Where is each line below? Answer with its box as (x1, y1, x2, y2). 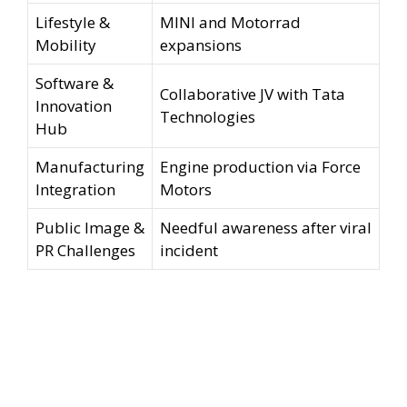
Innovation (35, 95, 112, 117)
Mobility (35, 35, 96, 56)
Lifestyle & (35, 12, 110, 34)
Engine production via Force (160, 156, 361, 178)
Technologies (160, 106, 255, 128)
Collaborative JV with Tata (160, 84, 345, 105)
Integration (35, 179, 115, 201)
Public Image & (35, 217, 144, 239)
